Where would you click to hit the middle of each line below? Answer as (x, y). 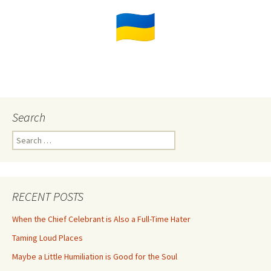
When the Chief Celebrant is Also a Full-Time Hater (101, 219)
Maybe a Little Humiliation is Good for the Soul (95, 256)
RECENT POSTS (48, 196)
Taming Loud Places (47, 237)
